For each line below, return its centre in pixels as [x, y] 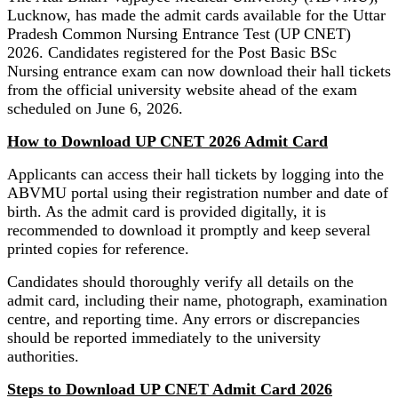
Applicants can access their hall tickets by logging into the [195, 174]
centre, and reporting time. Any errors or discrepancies [183, 318]
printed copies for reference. [98, 248]
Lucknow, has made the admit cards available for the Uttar [196, 15]
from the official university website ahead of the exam [182, 89]
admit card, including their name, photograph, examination [197, 300]
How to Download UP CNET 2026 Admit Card [167, 141]
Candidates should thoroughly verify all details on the [180, 281]
